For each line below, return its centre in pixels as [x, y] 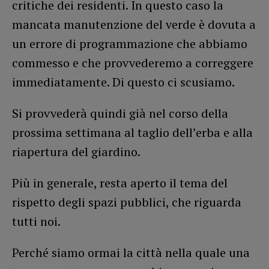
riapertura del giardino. [76, 151]
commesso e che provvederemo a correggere [133, 62]
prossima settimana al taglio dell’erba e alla [132, 132]
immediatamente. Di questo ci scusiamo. [123, 82]
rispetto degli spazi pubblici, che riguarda [127, 202]
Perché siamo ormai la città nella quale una [131, 252]
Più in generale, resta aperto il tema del [120, 183]
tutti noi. [36, 221]
